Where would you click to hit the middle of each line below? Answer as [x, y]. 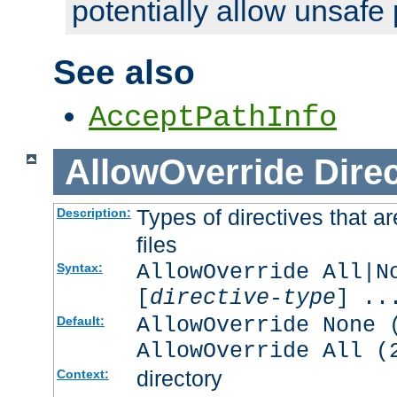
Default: [80, 321]
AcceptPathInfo [213, 117]
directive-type [242, 299]
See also [124, 72]
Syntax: [79, 268]
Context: [82, 374]
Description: [93, 213]
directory [179, 379]
